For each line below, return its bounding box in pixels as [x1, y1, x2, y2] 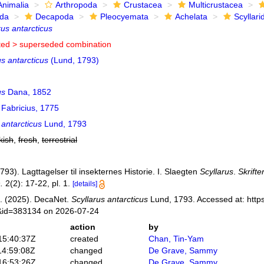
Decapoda [35, 12, 74, 21]
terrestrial [41, 135, 77, 144]
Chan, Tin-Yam [148, 234, 204, 243]
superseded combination [19, 39, 111, 49]
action [70, 222, 95, 232]
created [70, 234, 98, 243]
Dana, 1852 [5, 87, 51, 97]
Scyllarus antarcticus [71, 194, 148, 204]
